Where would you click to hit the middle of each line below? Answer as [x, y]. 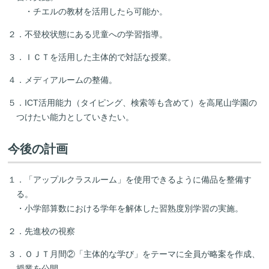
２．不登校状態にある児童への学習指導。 [88, 34]
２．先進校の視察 [42, 231]
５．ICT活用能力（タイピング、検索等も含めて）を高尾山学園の [133, 102]
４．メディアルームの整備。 [63, 80]
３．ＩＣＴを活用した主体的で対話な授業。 [92, 57]
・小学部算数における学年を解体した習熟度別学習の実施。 [130, 208]
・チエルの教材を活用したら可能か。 [92, 11]
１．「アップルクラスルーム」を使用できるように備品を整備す [130, 179]
